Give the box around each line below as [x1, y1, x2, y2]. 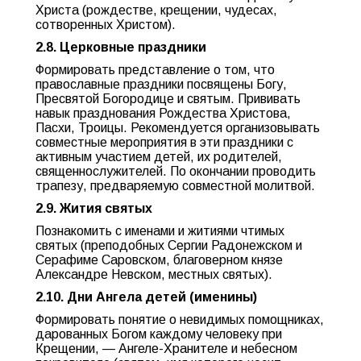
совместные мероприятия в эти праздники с [35, 135, 293, 149]
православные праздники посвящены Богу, [35, 77, 287, 91]
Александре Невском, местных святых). [35, 268, 272, 281]
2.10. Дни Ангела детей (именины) [35, 290, 257, 304]
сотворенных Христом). [35, 18, 176, 31]
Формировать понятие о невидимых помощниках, [35, 313, 324, 326]
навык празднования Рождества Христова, [35, 106, 291, 120]
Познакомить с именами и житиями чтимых [35, 224, 284, 238]
